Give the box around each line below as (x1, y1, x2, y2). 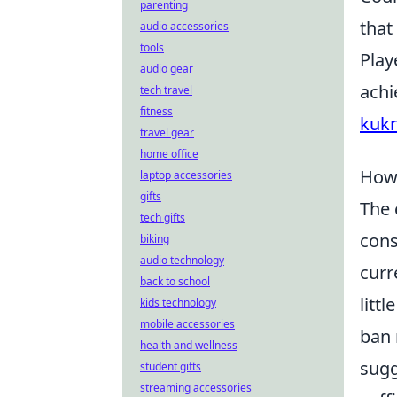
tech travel (140, 82, 192, 97)
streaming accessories (140, 380, 252, 395)
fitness (140, 104, 173, 119)
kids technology (140, 295, 216, 310)
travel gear (140, 125, 194, 140)
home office (140, 146, 198, 161)
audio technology (140, 253, 224, 268)
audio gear (140, 61, 193, 76)
